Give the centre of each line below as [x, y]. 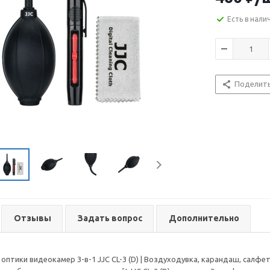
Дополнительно [204, 218]
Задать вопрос [110, 218]
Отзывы [33, 218]
